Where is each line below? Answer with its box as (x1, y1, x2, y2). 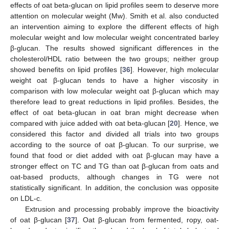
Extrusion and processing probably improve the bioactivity (25, 205, 219, 214)
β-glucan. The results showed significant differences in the (10, 44, 219, 53)
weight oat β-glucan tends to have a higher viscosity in (10, 76, 219, 85)
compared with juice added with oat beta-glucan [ (10, 119, 170, 128)
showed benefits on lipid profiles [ (10, 65, 122, 74)
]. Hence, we (178, 119, 219, 128)
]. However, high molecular (130, 65, 219, 74)
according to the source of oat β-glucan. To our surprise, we (10, 141, 219, 149)
